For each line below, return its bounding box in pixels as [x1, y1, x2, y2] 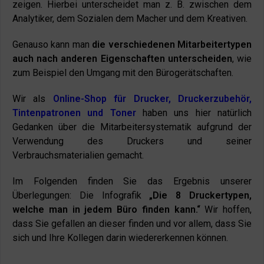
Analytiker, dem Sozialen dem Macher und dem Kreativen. [12, 13, 247, 24]
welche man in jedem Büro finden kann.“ [12, 204, 200, 215]
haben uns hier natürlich [136, 107, 252, 118]
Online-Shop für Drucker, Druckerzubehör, [52, 93, 252, 104]
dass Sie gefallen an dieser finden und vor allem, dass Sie [12, 218, 252, 229]
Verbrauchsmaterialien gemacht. [12, 150, 146, 161]
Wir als [12, 93, 53, 104]
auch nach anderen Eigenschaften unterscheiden [12, 53, 232, 64]
